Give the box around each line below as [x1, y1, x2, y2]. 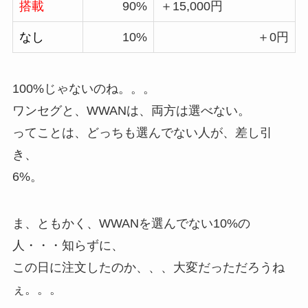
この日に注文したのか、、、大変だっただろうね [12, 260, 285, 274]
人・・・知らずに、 [12, 238, 124, 252]
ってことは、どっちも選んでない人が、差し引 [12, 125, 272, 140]
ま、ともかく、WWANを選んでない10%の [12, 216, 250, 230]
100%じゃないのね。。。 [12, 81, 155, 96]
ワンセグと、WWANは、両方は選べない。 [12, 103, 250, 118]
